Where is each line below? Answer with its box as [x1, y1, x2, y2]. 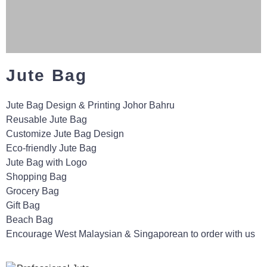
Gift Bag [6, 200, 40, 210]
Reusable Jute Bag [6, 114, 87, 125]
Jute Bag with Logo [6, 157, 87, 167]
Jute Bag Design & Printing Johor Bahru [6, 100, 175, 110]
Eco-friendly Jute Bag [6, 142, 97, 153]
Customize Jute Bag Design [6, 128, 124, 139]
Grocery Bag [6, 185, 59, 196]
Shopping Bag [6, 171, 67, 182]
